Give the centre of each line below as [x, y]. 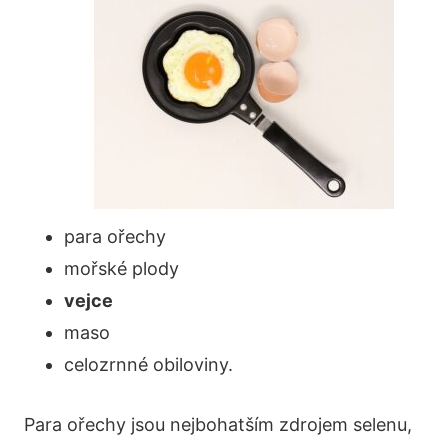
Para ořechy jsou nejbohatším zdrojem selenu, [218, 424]
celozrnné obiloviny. [148, 364]
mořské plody [121, 268]
